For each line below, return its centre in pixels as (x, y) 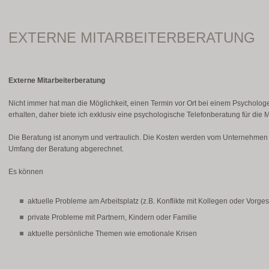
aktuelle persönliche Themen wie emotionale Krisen (112, 234)
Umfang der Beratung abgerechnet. (66, 149)
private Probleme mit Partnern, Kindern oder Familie (112, 217)
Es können (26, 172)
